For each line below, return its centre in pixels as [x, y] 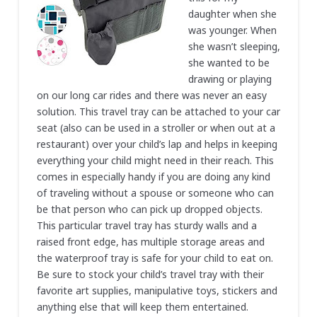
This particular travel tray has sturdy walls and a [146, 225]
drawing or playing [230, 79]
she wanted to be [229, 62]
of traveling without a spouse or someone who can [155, 192]
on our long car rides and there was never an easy [151, 95]
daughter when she [232, 13]
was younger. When [232, 30]
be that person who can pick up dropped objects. [149, 209]
